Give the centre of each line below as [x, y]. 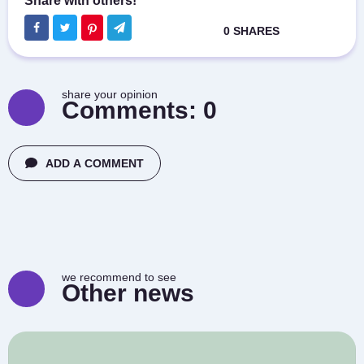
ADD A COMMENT [95, 163]
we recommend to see [119, 277]
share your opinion [110, 94]
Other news [128, 293]
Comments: [132, 110]
